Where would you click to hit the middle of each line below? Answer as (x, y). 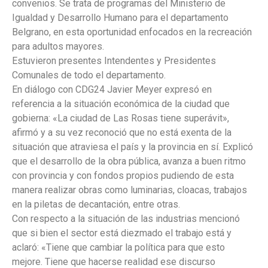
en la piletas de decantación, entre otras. (96, 205)
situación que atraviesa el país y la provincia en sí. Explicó (133, 147)
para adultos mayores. (58, 47)
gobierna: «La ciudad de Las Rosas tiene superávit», (121, 118)
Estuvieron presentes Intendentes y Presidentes (114, 61)
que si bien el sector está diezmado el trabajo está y (122, 233)
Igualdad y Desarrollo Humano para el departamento (120, 18)
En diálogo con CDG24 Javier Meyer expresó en (112, 90)
